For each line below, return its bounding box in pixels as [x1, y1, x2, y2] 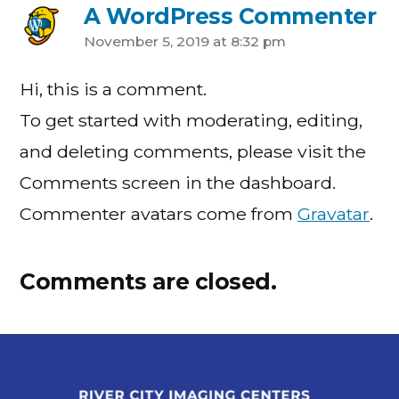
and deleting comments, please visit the [20, 141, 366, 162]
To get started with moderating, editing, [20, 110, 362, 131]
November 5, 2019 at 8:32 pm [83, 33, 286, 50]
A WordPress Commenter [83, 3, 377, 29]
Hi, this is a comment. [20, 78, 207, 100]
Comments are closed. [20, 268, 277, 295]
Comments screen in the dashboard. [20, 172, 336, 193]
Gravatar [297, 203, 370, 224]
